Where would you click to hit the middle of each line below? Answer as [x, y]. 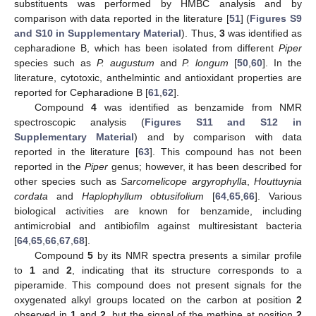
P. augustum [125, 63]
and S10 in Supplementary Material [98, 33]
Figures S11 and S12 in [223, 122]
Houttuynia [278, 181]
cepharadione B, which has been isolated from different [146, 48]
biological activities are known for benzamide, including [158, 211]
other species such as [68, 181]
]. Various [279, 196]
